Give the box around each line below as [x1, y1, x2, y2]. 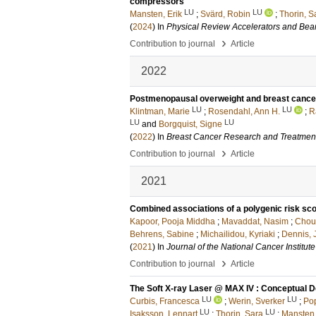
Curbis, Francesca [130, 296, 200, 306]
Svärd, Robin [200, 9, 250, 19]
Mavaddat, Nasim [221, 217, 288, 226]
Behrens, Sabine [130, 229, 194, 239]
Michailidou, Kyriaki [200, 229, 275, 239]
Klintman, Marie [130, 107, 190, 116]
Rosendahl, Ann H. [208, 107, 280, 116]
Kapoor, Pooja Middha [130, 217, 215, 226]
